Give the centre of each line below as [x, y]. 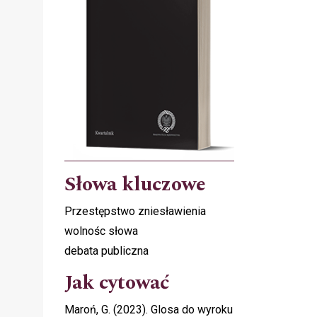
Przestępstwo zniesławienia [135, 211]
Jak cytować [117, 282]
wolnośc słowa [101, 231]
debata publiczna [106, 250]
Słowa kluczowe [135, 184]
